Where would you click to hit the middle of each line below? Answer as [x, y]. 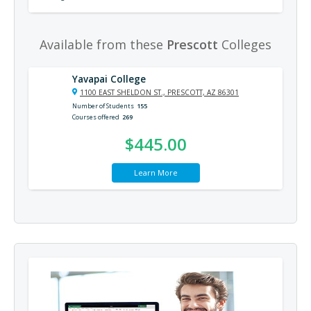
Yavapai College [109, 79]
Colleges [245, 44]
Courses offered [96, 117]
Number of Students [103, 106]
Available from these [103, 44]
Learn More [155, 172]
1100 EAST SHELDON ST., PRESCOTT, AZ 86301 [159, 92]
